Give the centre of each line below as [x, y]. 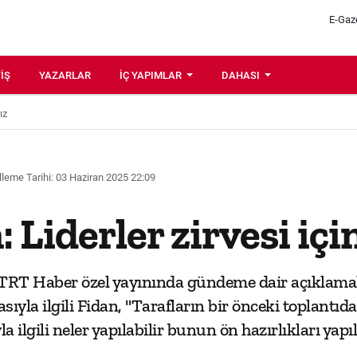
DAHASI [242, 75]
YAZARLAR [65, 75]
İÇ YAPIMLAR [152, 75]
